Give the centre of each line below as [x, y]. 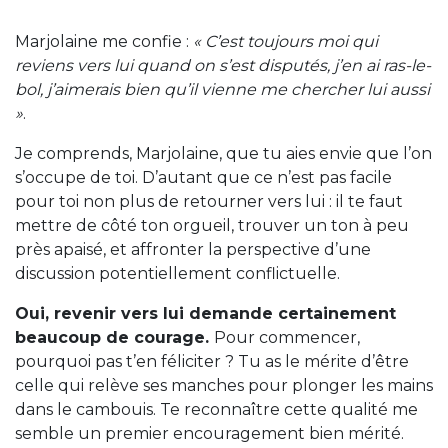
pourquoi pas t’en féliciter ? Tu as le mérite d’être [212, 361]
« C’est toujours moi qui [285, 41]
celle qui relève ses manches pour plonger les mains [224, 385]
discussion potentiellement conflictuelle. [177, 273]
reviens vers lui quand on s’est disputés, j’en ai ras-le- [223, 65]
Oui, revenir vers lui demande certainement [205, 313]
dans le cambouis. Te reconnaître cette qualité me [216, 409]
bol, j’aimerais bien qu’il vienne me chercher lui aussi [222, 89]
